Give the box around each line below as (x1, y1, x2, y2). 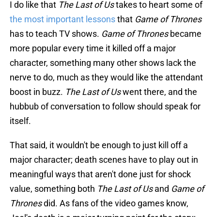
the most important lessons (10, 14, 115, 25)
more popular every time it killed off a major (10, 43, 176, 54)
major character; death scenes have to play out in (10, 155, 198, 165)
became (170, 29, 201, 39)
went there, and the (123, 87, 197, 97)
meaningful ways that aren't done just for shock (10, 169, 191, 180)
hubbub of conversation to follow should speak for (10, 101, 201, 112)
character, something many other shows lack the (10, 58, 196, 68)
